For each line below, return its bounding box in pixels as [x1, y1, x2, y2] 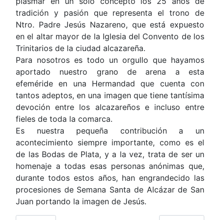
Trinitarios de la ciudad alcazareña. [16, 43, 145, 53]
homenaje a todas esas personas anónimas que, [16, 161, 204, 171]
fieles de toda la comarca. [16, 113, 112, 124]
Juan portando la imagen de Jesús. [16, 196, 146, 206]
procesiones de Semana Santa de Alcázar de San [16, 184, 204, 194]
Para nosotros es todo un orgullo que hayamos [16, 55, 204, 65]
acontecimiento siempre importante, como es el [16, 137, 204, 147]
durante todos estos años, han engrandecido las [16, 172, 204, 183]
